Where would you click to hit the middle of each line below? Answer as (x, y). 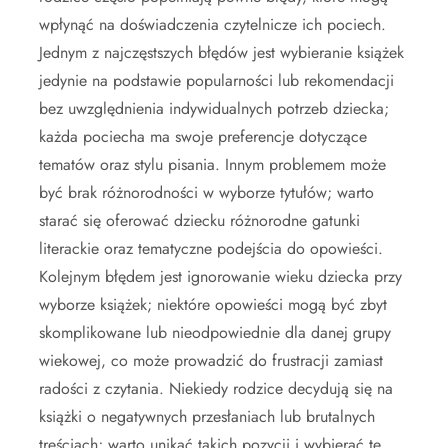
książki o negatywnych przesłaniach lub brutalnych (207, 416)
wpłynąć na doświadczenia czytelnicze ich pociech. (212, 24)
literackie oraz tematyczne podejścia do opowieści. (211, 248)
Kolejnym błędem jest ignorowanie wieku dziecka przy (220, 276)
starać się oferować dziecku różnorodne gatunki (199, 220)
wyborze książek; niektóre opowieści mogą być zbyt (213, 304)
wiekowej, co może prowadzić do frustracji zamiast (211, 360)
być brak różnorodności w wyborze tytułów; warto (206, 192)
